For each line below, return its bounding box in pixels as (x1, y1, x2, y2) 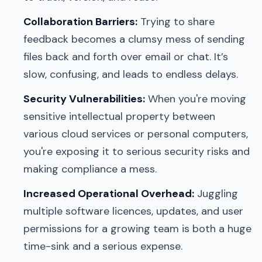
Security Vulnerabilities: (23, 91, 145, 106)
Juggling (194, 186, 238, 201)
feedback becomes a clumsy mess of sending (23, 32, 245, 46)
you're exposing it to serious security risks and (23, 144, 250, 158)
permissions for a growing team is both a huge (23, 221, 251, 236)
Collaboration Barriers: (23, 14, 137, 29)
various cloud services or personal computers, (23, 126, 248, 141)
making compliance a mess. (23, 161, 157, 176)
